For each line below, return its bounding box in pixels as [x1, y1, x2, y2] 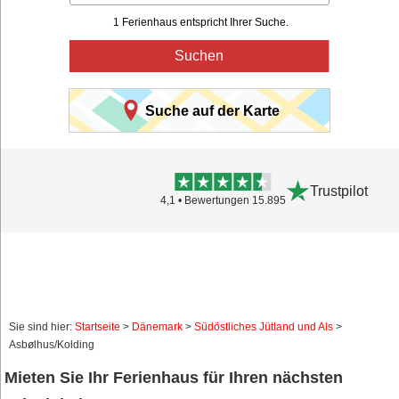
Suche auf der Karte [144, 102, 280, 118]
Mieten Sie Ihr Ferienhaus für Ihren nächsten [4, 369, 343, 387]
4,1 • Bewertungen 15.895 [159, 193, 286, 207]
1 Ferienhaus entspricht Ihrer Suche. [113, 16, 289, 29]
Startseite [75, 321, 120, 334]
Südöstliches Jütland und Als [194, 321, 333, 334]
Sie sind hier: [9, 321, 75, 334]
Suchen [175, 48, 224, 64]
